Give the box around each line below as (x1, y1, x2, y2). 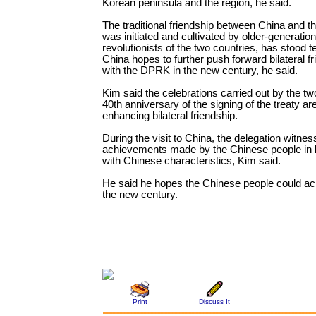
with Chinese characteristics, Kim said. (102, 154, 281, 166)
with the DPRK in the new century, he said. (102, 64, 298, 76)
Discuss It (199, 297, 230, 305)
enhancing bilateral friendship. (102, 109, 238, 121)
